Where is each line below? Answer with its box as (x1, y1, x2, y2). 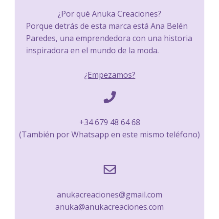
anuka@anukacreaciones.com (55, 201, 164, 212)
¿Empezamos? (84, 69, 135, 81)
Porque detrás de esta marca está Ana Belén (26, 20, 188, 31)
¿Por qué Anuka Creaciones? (58, 8, 161, 19)
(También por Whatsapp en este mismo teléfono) (19, 129, 200, 140)
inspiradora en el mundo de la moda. (26, 44, 159, 56)
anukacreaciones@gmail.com (57, 189, 162, 200)
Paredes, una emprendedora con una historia (26, 32, 192, 44)
